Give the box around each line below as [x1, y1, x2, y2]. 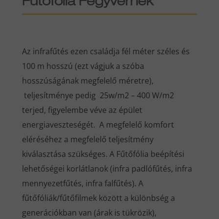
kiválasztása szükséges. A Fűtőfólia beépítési [22, 148, 184, 159]
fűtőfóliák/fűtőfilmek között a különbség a [22, 192, 175, 203]
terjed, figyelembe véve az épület [22, 104, 142, 115]
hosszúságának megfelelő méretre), [22, 75, 153, 86]
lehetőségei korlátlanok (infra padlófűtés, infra [22, 163, 192, 174]
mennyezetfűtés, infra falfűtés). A [22, 177, 143, 189]
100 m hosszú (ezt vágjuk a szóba [22, 60, 144, 71]
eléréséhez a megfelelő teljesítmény [22, 133, 153, 145]
